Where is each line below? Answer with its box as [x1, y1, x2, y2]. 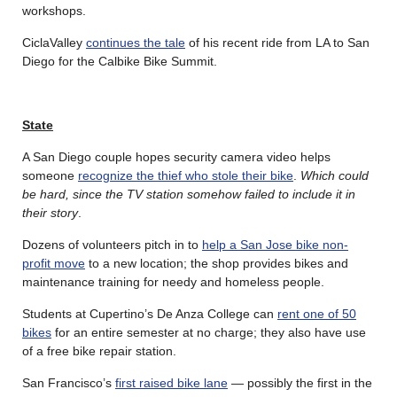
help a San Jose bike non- [202, 237, 348, 252]
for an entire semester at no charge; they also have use [51, 324, 366, 339]
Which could [300, 167, 369, 183]
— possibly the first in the [228, 375, 372, 390]
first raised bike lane [115, 375, 228, 390]
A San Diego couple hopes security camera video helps [22, 149, 331, 164]
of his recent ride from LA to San [185, 35, 370, 50]
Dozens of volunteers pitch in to [22, 237, 202, 252]
